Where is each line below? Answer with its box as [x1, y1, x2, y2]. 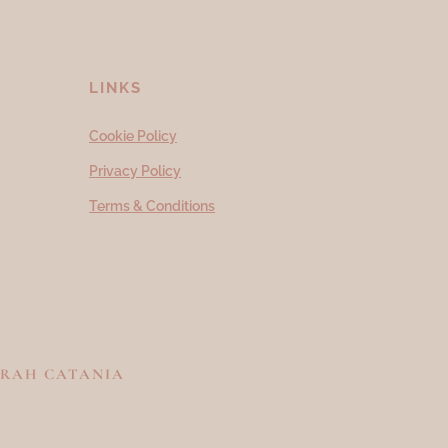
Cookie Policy [89, 128, 178, 145]
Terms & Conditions [89, 198, 216, 215]
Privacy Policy [89, 163, 182, 180]
